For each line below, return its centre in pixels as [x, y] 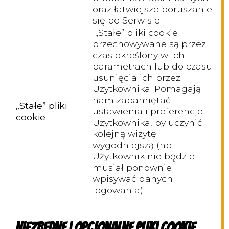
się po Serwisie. [127, 20]
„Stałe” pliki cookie [135, 33]
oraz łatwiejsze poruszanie [152, 9]
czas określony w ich [139, 55]
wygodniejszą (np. [133, 145]
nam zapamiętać [132, 100]
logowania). [119, 190]
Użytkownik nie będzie [144, 156]
